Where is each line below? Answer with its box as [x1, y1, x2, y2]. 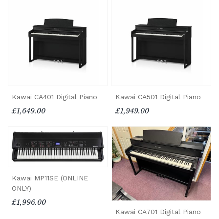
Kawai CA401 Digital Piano [12, 92, 97, 101]
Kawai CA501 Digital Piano [115, 92, 201, 101]
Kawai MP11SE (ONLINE [12, 174, 88, 182]
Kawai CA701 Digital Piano [115, 208, 201, 216]
